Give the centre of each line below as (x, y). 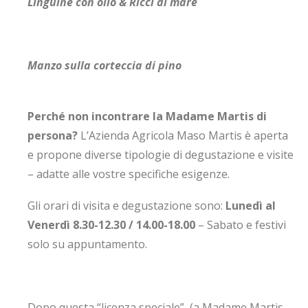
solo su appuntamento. (87, 244)
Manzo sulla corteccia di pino (104, 65)
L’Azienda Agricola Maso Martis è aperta (183, 135)
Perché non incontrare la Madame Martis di (147, 116)
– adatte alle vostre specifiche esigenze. (129, 174)
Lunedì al (251, 206)
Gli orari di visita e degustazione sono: (126, 206)
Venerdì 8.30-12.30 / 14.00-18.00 (111, 225)
